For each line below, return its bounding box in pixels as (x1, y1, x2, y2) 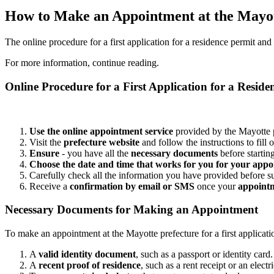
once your (194, 180, 238, 191)
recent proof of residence (39, 260, 141, 271)
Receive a (29, 180, 70, 191)
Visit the (29, 136, 64, 147)
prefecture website (64, 136, 139, 147)
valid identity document (39, 249, 136, 260)
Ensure (29, 147, 59, 158)
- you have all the (59, 147, 131, 158)
